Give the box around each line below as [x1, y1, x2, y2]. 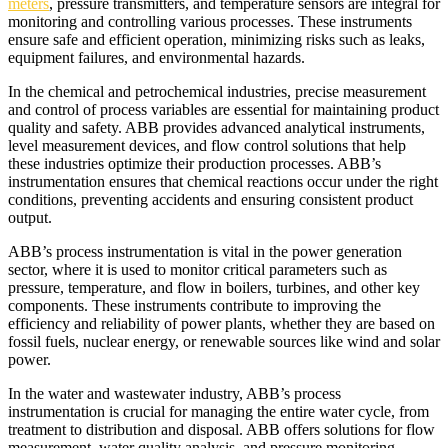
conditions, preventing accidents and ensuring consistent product [8, 191, 413, 209]
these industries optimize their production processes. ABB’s [8, 155, 381, 173]
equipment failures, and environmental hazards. [8, 49, 305, 67]
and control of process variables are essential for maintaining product [8, 101, 439, 119]
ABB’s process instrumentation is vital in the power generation [8, 243, 402, 261]
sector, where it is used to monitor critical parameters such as [8, 261, 387, 279]
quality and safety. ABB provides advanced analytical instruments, [8, 119, 425, 137]
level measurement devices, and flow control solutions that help [8, 137, 406, 155]
